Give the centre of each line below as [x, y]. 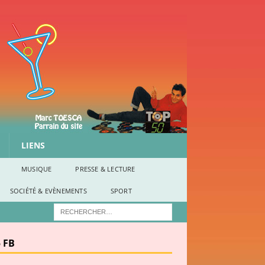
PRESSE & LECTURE [105, 169]
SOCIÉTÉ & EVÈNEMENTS [48, 191]
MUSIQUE [37, 169]
